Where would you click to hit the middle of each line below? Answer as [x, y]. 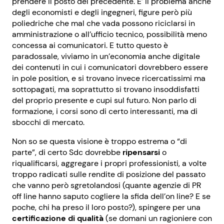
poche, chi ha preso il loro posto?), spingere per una [106, 207]
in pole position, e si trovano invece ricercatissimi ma [109, 78]
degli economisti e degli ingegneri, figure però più [102, 12]
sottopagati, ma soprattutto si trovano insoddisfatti [106, 89]
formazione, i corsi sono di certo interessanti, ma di [105, 111]
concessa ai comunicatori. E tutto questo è [90, 45]
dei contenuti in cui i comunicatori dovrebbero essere [110, 67]
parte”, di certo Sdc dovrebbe [67, 152]
